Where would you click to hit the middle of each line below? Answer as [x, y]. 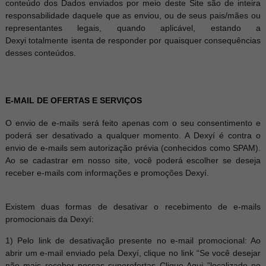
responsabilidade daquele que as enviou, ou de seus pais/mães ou [133, 15]
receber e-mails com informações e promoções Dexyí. [107, 173]
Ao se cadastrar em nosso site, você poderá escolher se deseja [133, 160]
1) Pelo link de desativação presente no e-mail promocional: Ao [133, 240]
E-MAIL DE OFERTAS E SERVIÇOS [73, 100]
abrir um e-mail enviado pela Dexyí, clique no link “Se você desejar [133, 253]
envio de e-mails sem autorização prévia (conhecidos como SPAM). [133, 148]
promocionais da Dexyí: [49, 219]
